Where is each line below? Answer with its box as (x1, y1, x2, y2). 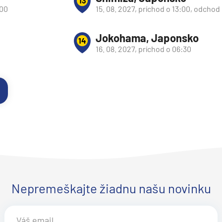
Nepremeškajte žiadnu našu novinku (11, 180, 211, 196)
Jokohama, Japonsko (96, 31, 199, 44)
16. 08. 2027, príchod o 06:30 (96, 44, 191, 54)
